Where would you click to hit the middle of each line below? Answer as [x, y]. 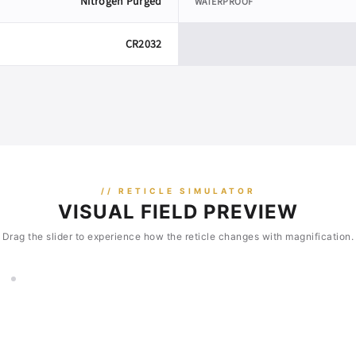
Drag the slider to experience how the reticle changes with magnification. [178, 237]
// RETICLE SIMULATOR [178, 191]
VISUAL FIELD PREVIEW [178, 212]
